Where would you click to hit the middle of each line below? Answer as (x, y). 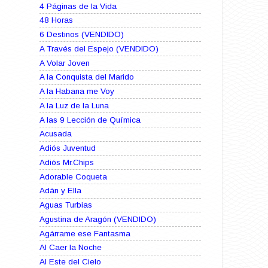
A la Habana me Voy (77, 92)
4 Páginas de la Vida (78, 6)
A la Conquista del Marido (87, 77)
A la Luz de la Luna (74, 105)
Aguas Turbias (66, 205)
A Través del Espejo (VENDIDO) (99, 48)
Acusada (56, 134)
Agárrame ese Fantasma (85, 233)
